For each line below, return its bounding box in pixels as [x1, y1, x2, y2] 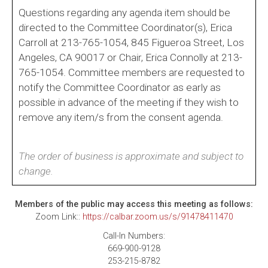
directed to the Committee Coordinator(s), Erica [19, 21, 232, 33]
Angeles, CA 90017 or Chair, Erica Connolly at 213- [19, 51, 242, 63]
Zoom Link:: [35, 211, 83, 222]
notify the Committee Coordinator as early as [19, 81, 221, 93]
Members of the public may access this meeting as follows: [15, 199, 253, 209]
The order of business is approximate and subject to [19, 150, 243, 162]
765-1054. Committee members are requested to [19, 66, 245, 78]
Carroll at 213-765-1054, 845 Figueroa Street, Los [19, 36, 244, 48]
